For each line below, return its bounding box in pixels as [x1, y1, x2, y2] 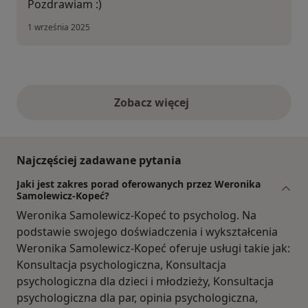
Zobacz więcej [113, 94, 195, 110]
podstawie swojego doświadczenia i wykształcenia [16, 223, 278, 239]
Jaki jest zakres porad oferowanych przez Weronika [16, 177, 261, 190]
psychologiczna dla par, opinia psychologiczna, [16, 289, 258, 305]
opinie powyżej [153, 102, 235, 118]
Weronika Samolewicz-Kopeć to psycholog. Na [16, 207, 256, 223]
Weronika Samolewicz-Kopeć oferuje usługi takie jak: [16, 240, 290, 256]
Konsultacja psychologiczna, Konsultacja [16, 256, 226, 272]
